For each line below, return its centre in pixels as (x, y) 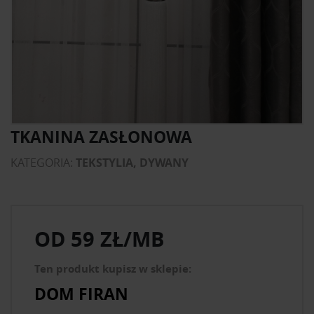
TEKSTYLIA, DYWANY (132, 163)
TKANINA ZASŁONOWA (101, 137)
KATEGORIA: (43, 163)
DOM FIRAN (81, 293)
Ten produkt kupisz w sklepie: (113, 269)
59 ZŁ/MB (115, 239)
